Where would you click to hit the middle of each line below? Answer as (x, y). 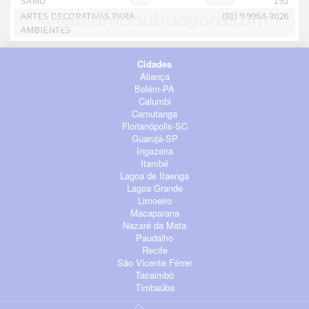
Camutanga (154, 113)
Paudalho (154, 237)
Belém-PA (154, 88)
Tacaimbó (154, 275)
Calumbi (154, 101)
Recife (154, 250)
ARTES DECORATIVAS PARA (78, 16)
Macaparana (154, 212)
